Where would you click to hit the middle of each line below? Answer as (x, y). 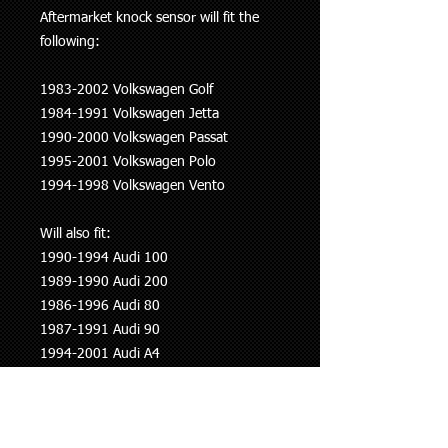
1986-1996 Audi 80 (100, 306)
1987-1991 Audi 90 (100, 330)
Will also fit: (75, 234)
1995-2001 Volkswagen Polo (130, 162)
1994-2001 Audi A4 (100, 354)
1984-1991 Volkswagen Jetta (129, 114)
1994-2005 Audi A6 (100, 378)
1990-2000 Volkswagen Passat (134, 138)
